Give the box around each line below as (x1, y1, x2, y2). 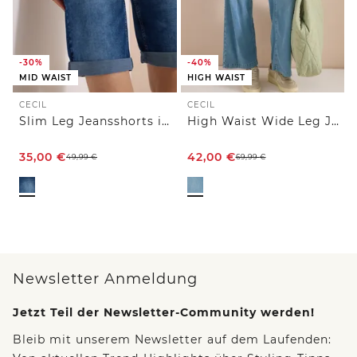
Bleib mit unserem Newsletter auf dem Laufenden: (13, 332, 331, 347)
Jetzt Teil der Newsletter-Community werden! (13, 305, 315, 320)
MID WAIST (19, 72, 72, 83)
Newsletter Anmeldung (13, 270, 198, 288)
